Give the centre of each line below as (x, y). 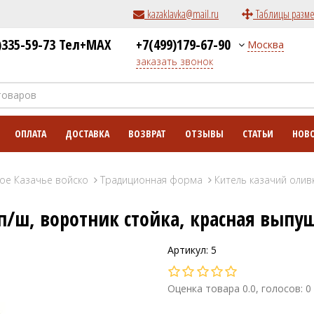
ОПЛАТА (30, 134)
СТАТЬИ (258, 134)
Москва (265, 45)
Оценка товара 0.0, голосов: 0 (239, 288)
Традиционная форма (151, 180)
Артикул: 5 (192, 250)
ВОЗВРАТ (147, 134)
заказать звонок (175, 61)
